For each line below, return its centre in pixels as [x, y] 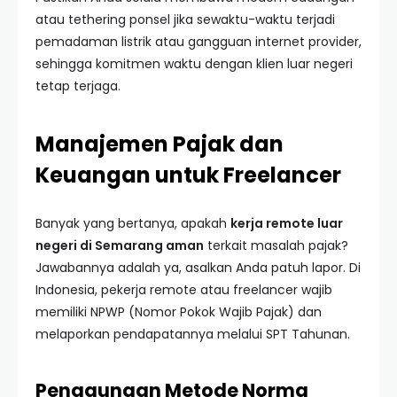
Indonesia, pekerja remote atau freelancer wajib [184, 290]
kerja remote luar [287, 223]
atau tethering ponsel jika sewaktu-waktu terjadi [185, 19]
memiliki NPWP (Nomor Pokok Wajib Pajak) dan [179, 312]
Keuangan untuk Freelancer [188, 175]
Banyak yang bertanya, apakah [133, 223]
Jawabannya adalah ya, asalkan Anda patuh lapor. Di [198, 268]
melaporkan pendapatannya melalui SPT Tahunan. [193, 334]
